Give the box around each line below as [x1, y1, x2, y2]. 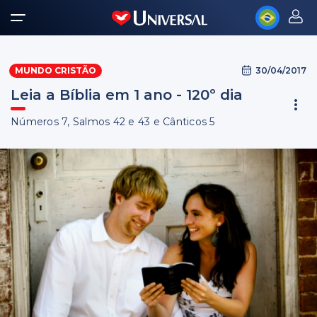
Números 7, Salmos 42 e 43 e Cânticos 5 [11, 115, 215, 128]
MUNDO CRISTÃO [15, 65, 96, 76]
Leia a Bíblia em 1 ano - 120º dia [11, 86, 243, 103]
